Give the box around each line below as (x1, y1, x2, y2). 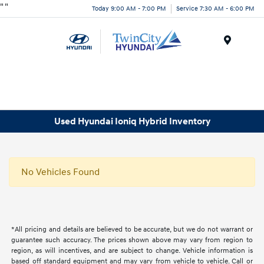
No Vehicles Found (21, 166, 100, 179)
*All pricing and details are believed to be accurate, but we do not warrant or (11, 225, 253, 235)
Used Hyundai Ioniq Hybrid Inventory (54, 115, 210, 127)
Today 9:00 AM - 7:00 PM (92, 4, 166, 12)
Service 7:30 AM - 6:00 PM (176, 4, 255, 12)
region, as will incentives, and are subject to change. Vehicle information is (11, 246, 253, 256)
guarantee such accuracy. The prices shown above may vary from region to (11, 236, 253, 245)
